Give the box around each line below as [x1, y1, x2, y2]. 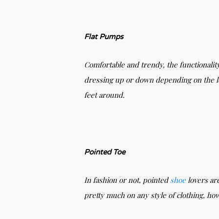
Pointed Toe [84, 147, 127, 156]
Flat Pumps [84, 32, 127, 41]
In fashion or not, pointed [84, 175, 170, 185]
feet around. [84, 89, 125, 100]
